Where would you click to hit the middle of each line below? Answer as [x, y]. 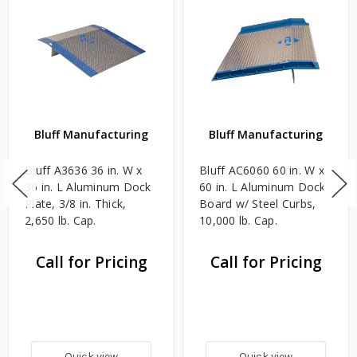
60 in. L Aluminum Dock [263, 187]
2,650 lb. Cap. [61, 221]
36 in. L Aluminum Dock [88, 187]
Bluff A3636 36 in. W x [84, 171]
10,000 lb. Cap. [238, 221]
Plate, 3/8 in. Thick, [76, 204]
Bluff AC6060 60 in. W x [262, 171]
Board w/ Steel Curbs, [258, 204]
